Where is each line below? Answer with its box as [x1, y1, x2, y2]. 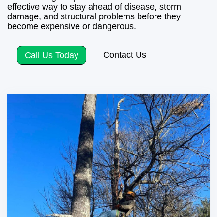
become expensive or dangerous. [7, 21, 136, 31]
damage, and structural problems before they [7, 11, 181, 21]
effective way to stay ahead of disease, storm [7, 1, 181, 12]
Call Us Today [25, 50, 78, 60]
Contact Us [103, 49, 146, 60]
